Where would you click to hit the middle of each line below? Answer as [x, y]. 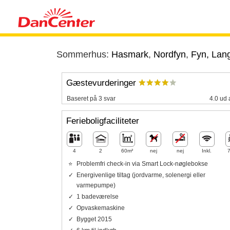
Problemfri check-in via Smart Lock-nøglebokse [142, 164]
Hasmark [130, 54]
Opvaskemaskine [100, 208]
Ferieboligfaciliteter [102, 121]
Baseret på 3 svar [91, 98]
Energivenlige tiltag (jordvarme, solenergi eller [141, 175]
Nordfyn [169, 54]
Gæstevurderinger [102, 83]
